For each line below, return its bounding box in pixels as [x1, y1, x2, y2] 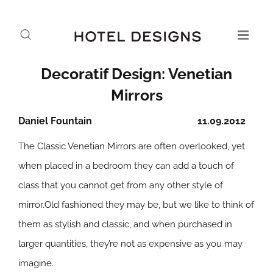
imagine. [18, 258, 54, 269]
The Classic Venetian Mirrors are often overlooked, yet [18, 141, 245, 152]
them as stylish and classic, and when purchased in [18, 219, 232, 230]
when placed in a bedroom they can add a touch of [18, 160, 234, 171]
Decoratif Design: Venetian [41, 65, 232, 83]
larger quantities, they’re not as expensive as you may [18, 238, 243, 249]
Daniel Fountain [18, 115, 92, 127]
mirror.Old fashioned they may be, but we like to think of [18, 199, 254, 210]
